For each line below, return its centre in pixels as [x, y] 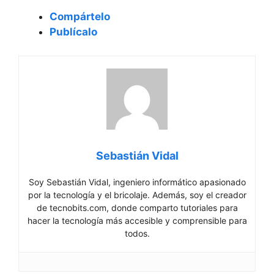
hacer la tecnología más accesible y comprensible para [137, 220]
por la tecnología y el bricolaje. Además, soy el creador [137, 194]
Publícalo [73, 32]
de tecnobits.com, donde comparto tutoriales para [137, 207]
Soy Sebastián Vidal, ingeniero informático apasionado [137, 182]
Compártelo [80, 17]
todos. [137, 233]
